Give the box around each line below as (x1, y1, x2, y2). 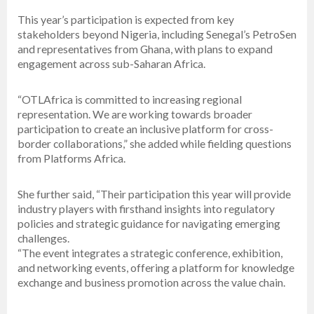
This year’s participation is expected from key (18, 13, 234, 27)
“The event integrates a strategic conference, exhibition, (18, 246, 282, 260)
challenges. (18, 231, 69, 245)
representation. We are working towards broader (18, 107, 252, 121)
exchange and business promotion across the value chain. (18, 275, 285, 289)
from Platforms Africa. (18, 151, 125, 165)
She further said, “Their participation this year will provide (18, 187, 291, 201)
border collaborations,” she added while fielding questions (18, 137, 292, 151)
